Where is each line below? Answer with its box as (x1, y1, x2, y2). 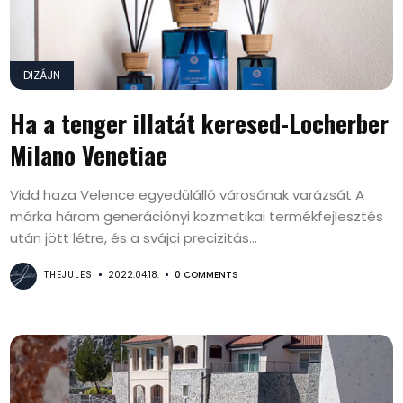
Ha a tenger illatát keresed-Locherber (10, 105, 390, 141)
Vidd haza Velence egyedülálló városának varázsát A (10, 185, 365, 204)
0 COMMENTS (175, 268, 239, 282)
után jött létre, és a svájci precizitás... (10, 228, 258, 247)
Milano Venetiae (10, 137, 168, 173)
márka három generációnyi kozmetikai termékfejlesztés (10, 207, 384, 226)
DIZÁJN (23, 67, 61, 83)
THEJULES (44, 268, 94, 282)
